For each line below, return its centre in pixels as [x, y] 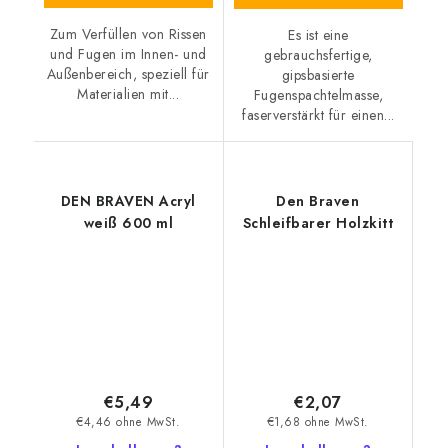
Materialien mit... [128, 93]
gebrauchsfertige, [318, 54]
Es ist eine [318, 34]
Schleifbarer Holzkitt [317, 222]
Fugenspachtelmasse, [318, 94]
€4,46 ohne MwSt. [128, 422]
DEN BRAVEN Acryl [128, 200]
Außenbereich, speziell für [128, 73]
